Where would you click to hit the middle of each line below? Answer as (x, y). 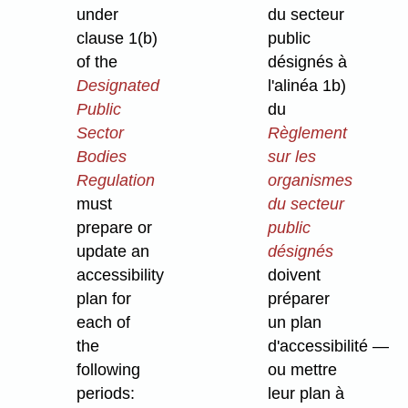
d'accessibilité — (329, 347)
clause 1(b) (117, 39)
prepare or (115, 228)
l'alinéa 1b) (307, 86)
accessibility (121, 275)
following (109, 370)
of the (97, 62)
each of (104, 323)
